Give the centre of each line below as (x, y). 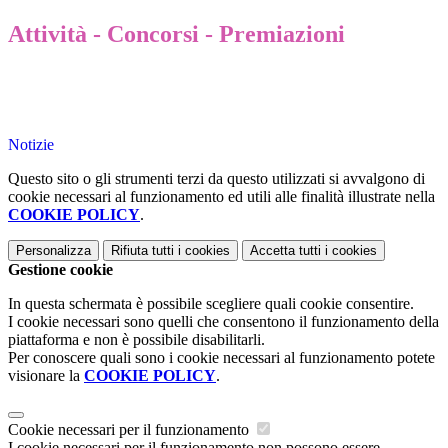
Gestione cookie (60, 270)
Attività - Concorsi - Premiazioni (176, 34)
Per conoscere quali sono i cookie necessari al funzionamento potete (221, 358)
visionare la (46, 376)
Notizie (31, 145)
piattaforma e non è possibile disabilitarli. (136, 340)
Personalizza (53, 251)
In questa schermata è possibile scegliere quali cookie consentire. (211, 304)
